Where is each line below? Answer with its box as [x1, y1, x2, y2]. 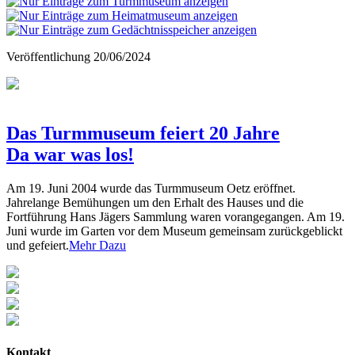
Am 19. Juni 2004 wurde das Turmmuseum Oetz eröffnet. [6, 181, 296, 195]
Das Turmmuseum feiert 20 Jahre [6, 122, 280, 143]
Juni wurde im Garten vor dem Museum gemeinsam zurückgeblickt [6, 223, 342, 238]
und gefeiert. [6, 238, 69, 252]
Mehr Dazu [69, 238, 126, 252]
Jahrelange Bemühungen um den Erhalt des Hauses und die [6, 195, 303, 209]
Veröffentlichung [6, 50, 94, 63]
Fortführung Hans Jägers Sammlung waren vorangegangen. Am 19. [6, 209, 345, 223]
